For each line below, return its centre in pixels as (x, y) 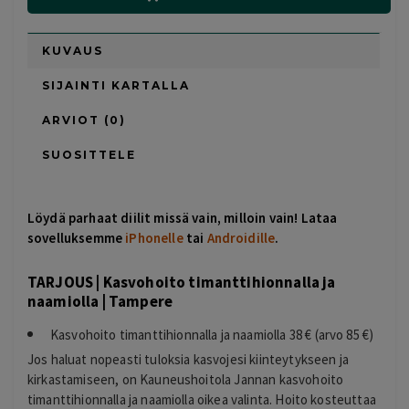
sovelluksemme (77, 238)
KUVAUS (73, 51)
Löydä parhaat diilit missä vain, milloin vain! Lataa (183, 218)
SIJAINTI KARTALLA (116, 86)
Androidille (241, 238)
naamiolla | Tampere (100, 301)
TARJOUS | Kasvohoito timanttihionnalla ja (182, 282)
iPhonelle (154, 238)
